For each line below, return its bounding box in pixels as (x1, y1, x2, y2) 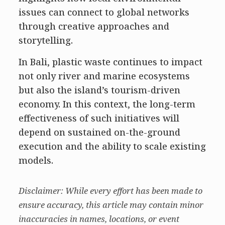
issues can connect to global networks (18, 6, 189, 19)
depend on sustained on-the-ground (18, 126, 180, 139)
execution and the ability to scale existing (18, 140, 206, 153)
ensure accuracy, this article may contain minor (18, 199, 203, 210)
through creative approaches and (18, 20, 169, 33)
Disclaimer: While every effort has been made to (18, 185, 202, 196)
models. (18, 154, 53, 167)
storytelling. (18, 34, 73, 47)
